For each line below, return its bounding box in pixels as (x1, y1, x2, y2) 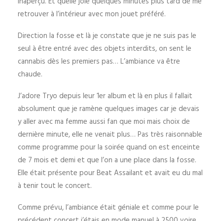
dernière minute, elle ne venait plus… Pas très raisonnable (18, 129, 202, 141)
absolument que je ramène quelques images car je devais (18, 103, 199, 115)
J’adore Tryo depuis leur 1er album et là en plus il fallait (18, 90, 192, 102)
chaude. (18, 69, 42, 80)
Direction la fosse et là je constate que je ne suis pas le (18, 30, 196, 42)
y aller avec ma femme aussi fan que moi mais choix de (18, 116, 190, 128)
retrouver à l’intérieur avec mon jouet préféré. (18, 8, 166, 20)
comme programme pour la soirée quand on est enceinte (18, 142, 200, 153)
